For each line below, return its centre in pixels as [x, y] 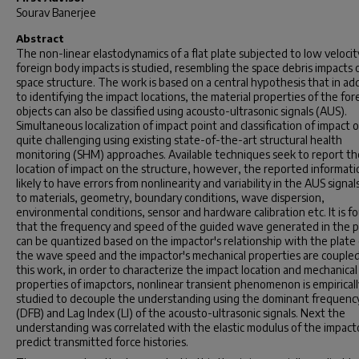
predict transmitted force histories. [102, 342]
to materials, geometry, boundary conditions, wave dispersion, [170, 198]
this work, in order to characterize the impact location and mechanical [187, 270]
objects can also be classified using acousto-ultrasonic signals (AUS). [182, 111]
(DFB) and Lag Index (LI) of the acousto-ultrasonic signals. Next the [181, 313]
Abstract [40, 38]
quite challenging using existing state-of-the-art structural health [179, 140]
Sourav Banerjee [56, 12]
